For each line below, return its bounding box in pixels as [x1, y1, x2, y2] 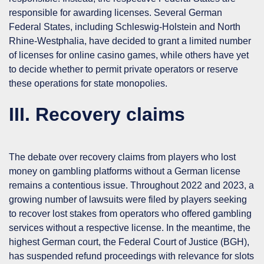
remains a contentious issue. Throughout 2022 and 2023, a [9, 180, 254, 190]
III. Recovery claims [9, 103, 185, 125]
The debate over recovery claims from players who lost [9, 151, 236, 162]
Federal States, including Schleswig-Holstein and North [9, 21, 240, 32]
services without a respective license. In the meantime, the [9, 222, 250, 233]
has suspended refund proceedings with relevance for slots [9, 250, 254, 261]
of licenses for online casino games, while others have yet [9, 49, 249, 60]
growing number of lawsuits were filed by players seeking [9, 194, 247, 204]
